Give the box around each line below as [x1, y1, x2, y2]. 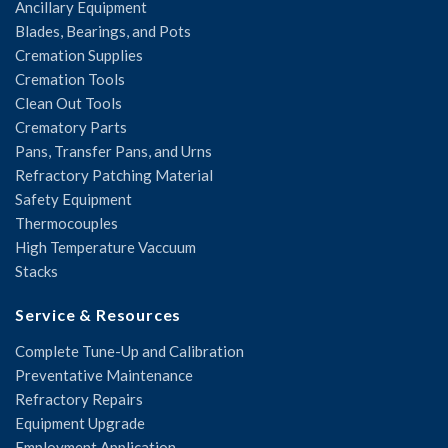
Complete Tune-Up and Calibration [15, 341, 244, 360]
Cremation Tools [15, 69, 125, 88]
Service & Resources [15, 304, 182, 324]
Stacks [15, 261, 58, 280]
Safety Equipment [15, 189, 132, 208]
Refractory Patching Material [15, 165, 213, 184]
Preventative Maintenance [15, 365, 193, 384]
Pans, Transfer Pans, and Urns [15, 141, 212, 160]
